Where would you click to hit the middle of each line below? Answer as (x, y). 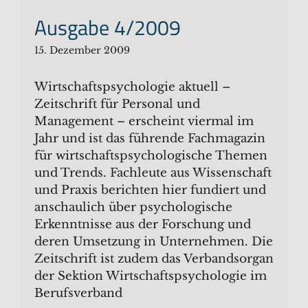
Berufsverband (78, 293)
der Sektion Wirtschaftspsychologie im (151, 276)
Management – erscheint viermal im (144, 121)
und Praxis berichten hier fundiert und (150, 190)
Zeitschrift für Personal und (117, 104)
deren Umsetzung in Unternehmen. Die (154, 241)
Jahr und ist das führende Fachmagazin (150, 138)
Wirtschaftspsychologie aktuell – (132, 87)
